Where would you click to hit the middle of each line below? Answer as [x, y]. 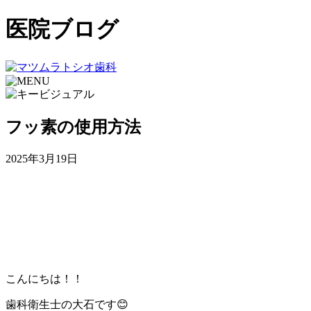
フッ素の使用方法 [73, 127]
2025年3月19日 [42, 158]
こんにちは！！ [44, 278]
